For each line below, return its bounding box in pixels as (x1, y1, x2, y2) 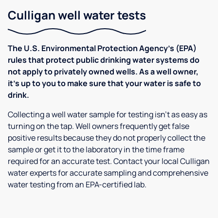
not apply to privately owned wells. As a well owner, (8, 66, 199, 77)
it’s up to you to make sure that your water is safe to (8, 78, 201, 89)
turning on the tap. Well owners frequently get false (8, 121, 189, 131)
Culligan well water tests (8, 7, 146, 23)
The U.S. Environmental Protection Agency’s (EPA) (8, 43, 197, 54)
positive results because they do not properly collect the (8, 132, 205, 143)
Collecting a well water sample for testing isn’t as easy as (8, 109, 207, 120)
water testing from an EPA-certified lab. (8, 179, 146, 190)
